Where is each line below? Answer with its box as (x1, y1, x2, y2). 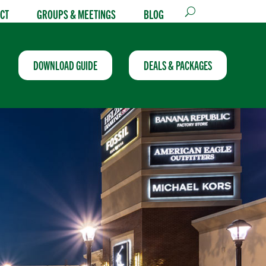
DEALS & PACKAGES (144, 58, 213, 73)
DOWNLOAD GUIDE (33, 58, 97, 73)
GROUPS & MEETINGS (37, 6, 116, 21)
